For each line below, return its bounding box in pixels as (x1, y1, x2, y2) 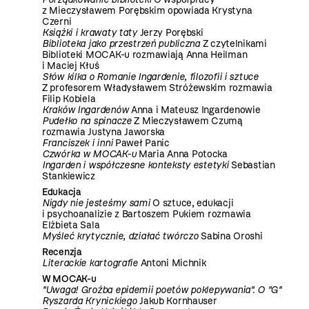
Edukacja (42, 186, 81, 199)
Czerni (42, 16, 72, 28)
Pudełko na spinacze (42, 115, 132, 128)
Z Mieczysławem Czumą (131, 115, 243, 128)
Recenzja (42, 246, 82, 259)
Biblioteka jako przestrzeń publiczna (42, 38, 200, 50)
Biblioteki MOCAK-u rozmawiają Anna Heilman (42, 49, 248, 61)
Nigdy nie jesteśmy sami (42, 197, 150, 210)
